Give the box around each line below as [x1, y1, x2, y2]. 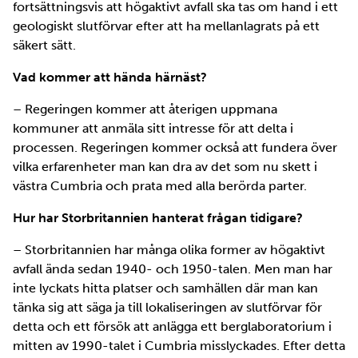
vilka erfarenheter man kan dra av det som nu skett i [13, 158, 317, 174]
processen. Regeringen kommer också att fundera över [13, 139, 337, 155]
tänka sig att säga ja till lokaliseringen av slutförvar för [13, 299, 322, 315]
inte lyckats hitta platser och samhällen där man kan [13, 280, 318, 296]
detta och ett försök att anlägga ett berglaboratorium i [13, 318, 332, 334]
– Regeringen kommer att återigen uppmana [13, 101, 277, 117]
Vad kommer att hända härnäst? [13, 69, 207, 85]
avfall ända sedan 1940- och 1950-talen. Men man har [13, 261, 332, 276]
